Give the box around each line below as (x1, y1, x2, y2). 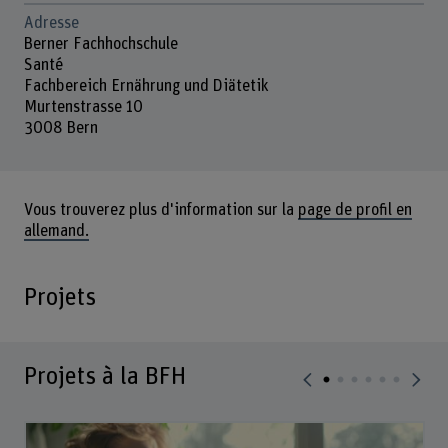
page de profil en (297, 201, 412, 218)
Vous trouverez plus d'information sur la (23, 201, 298, 218)
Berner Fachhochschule (23, 36, 178, 53)
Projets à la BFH (23, 363, 186, 389)
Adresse (23, 15, 79, 32)
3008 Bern (23, 120, 98, 137)
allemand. (23, 222, 89, 239)
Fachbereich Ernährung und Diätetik (23, 78, 269, 95)
